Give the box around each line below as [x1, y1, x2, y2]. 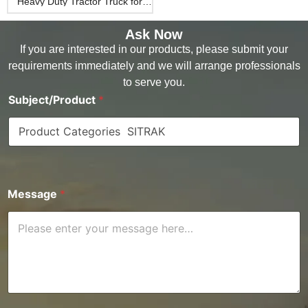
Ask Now [125, 27, 183, 43]
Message [8, 186, 60, 201]
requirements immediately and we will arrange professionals [8, 60, 300, 72]
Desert [65, 5, 95, 17]
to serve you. [123, 76, 185, 89]
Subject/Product [8, 92, 98, 107]
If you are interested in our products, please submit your [20, 43, 288, 56]
